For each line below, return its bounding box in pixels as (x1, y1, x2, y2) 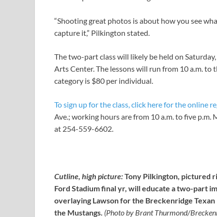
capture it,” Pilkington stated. (54, 28, 150, 38)
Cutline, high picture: (54, 171, 123, 181)
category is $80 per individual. (54, 76, 153, 86)
